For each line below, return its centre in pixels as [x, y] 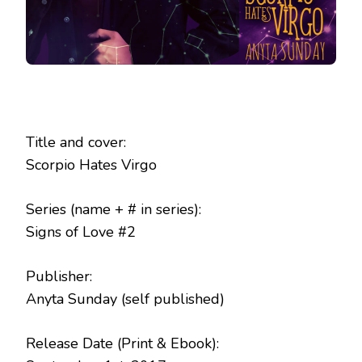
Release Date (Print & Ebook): [122, 343]
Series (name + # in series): [114, 209]
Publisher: [59, 276]
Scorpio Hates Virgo [91, 164]
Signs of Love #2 [81, 232]
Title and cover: [76, 142]
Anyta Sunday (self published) [125, 299]
